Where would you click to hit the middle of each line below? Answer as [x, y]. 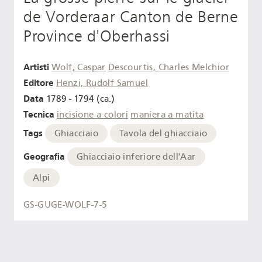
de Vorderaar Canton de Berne [131, 17]
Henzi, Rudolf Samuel [102, 83]
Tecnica [39, 114]
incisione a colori [93, 114]
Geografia [44, 157]
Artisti [36, 67]
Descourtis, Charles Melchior [168, 68]
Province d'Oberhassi [97, 36]
